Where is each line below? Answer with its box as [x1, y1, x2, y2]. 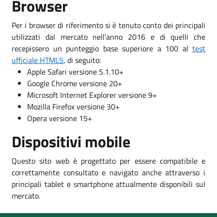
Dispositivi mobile [12, 129, 130, 153]
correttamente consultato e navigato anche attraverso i [12, 166, 205, 178]
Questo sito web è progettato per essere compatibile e [12, 155, 205, 167]
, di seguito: [63, 54, 101, 66]
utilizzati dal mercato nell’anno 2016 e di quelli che [12, 31, 205, 43]
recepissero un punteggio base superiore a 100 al [12, 42, 192, 54]
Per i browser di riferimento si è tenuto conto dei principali [12, 19, 205, 31]
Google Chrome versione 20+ [27, 77, 122, 89]
